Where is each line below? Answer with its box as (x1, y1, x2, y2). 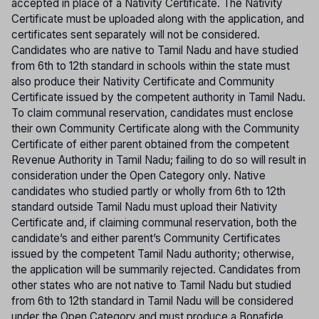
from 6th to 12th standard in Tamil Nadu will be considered (11, 293, 293, 308)
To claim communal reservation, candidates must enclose (11, 105, 293, 120)
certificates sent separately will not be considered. (11, 27, 260, 41)
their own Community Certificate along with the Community (11, 121, 300, 135)
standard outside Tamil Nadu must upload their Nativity (11, 199, 278, 214)
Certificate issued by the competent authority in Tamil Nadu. (11, 90, 305, 104)
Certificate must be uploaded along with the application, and (11, 11, 304, 26)
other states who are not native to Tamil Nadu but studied (11, 278, 291, 292)
